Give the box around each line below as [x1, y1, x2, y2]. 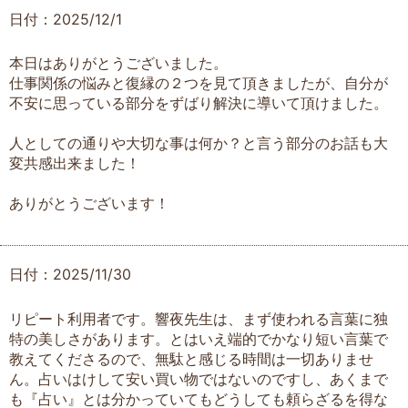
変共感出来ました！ [9, 154, 140, 173]
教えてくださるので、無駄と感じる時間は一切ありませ [9, 350, 373, 369]
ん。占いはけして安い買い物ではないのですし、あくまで [9, 370, 388, 389]
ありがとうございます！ [9, 194, 169, 213]
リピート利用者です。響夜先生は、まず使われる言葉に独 [9, 310, 388, 329]
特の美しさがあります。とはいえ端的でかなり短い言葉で [9, 330, 388, 349]
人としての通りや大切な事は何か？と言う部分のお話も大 [9, 134, 388, 153]
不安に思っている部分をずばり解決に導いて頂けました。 [9, 94, 388, 113]
